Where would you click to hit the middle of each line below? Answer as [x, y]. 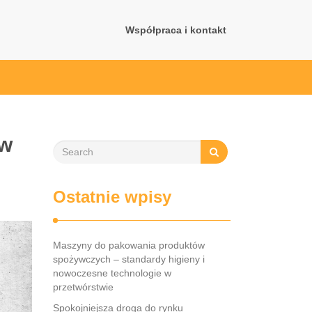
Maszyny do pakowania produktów [129, 245]
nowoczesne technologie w [112, 273]
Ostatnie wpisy [112, 197]
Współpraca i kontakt [176, 30]
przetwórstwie [83, 287]
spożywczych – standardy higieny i [129, 259]
